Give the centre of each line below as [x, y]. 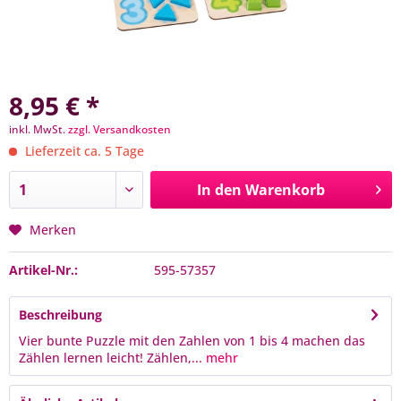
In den [219, 190]
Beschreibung [60, 315]
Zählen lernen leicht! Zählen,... [111, 358]
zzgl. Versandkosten [119, 129]
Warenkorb [285, 190]
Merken [53, 230]
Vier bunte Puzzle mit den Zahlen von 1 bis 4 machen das [192, 341]
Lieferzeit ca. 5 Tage [83, 151]
